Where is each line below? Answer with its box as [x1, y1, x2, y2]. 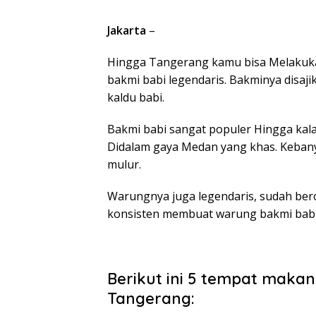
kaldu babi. [107, 90, 164, 105]
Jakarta [107, 23, 146, 38]
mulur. [107, 157, 141, 172]
